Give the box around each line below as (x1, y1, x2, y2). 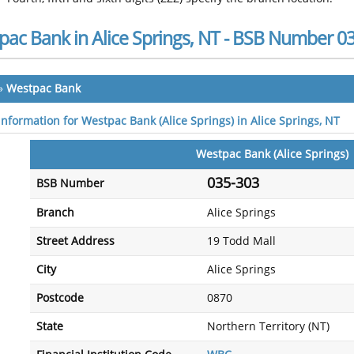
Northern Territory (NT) (207, 320, 330, 333)
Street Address (36, 235, 115, 248)
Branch (36, 206, 74, 220)
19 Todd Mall (207, 235, 276, 248)
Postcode (36, 292, 84, 305)
